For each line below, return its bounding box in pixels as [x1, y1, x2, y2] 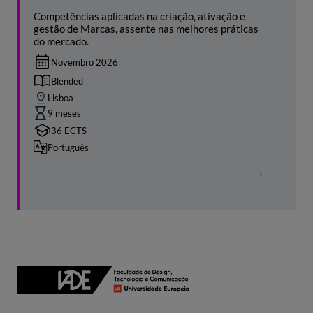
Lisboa [48, 92, 73, 104]
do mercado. [34, 35, 89, 48]
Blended [50, 75, 83, 87]
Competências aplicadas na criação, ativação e [34, 10, 245, 23]
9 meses [48, 108, 81, 119]
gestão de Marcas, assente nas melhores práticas [34, 22, 259, 36]
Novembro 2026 [51, 57, 118, 68]
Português [48, 142, 89, 154]
